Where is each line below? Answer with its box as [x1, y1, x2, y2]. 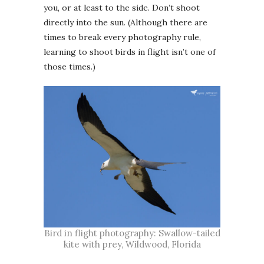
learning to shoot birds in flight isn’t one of [44, 47, 216, 58]
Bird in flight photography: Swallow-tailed [44, 227, 220, 239]
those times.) [44, 61, 95, 72]
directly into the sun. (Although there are [44, 17, 207, 28]
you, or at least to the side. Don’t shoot [44, 2, 200, 14]
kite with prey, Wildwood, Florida [63, 238, 201, 250]
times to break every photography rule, [44, 32, 201, 43]
